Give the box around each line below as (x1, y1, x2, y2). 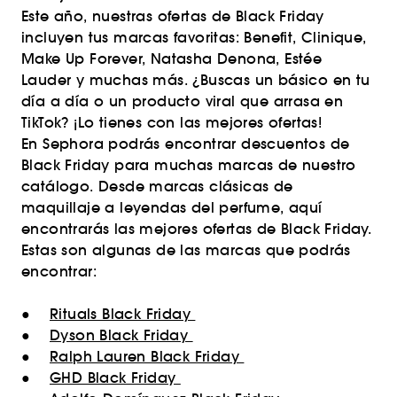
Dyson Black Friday (50, 326, 193, 344)
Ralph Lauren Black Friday (50, 347, 245, 365)
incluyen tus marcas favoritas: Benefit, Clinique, (21, 28, 367, 46)
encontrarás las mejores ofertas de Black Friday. (21, 220, 372, 237)
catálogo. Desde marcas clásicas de (21, 177, 293, 195)
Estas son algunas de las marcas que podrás (21, 241, 351, 259)
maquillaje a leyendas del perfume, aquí (21, 198, 323, 216)
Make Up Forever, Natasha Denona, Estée (21, 50, 323, 67)
